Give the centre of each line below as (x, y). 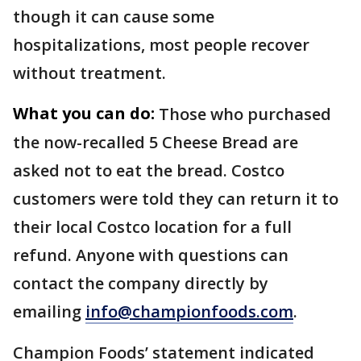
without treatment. (91, 73)
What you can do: (84, 114)
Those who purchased (245, 114)
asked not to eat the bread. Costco (149, 171)
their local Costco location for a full (152, 227)
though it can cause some (114, 17)
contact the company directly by (141, 284)
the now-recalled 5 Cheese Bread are (156, 143)
